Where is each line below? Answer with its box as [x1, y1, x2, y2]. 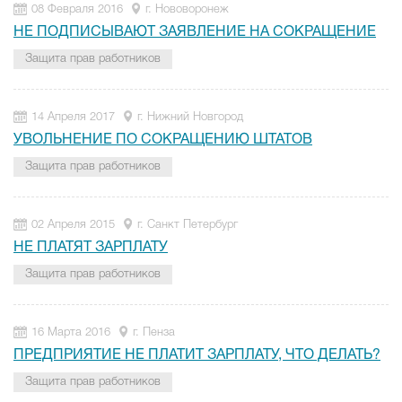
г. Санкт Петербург [137, 220, 238, 230]
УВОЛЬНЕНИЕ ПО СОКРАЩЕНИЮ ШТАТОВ [13, 134, 312, 146]
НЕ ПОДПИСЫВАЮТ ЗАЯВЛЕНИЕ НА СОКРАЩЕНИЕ [13, 26, 376, 39]
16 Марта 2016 [31, 328, 110, 337]
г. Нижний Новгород [137, 112, 243, 122]
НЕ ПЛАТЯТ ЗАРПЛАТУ [13, 241, 168, 254]
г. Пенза [133, 328, 175, 337]
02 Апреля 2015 [31, 220, 115, 230]
